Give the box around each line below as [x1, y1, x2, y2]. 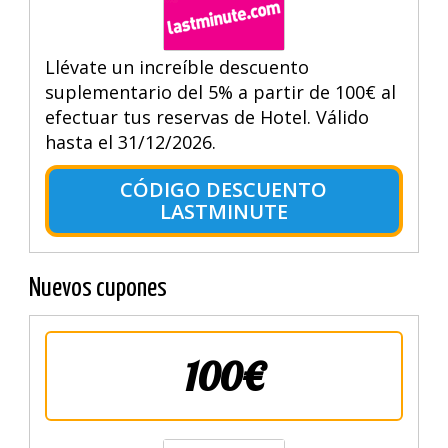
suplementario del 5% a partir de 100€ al [44, 79, 396, 104]
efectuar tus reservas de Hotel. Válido [44, 104, 369, 129]
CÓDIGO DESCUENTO [120, 175, 328, 203]
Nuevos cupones [28, 275, 167, 301]
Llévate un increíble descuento [44, 54, 309, 79]
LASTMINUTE [159, 197, 288, 225]
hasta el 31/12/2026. [44, 129, 216, 154]
